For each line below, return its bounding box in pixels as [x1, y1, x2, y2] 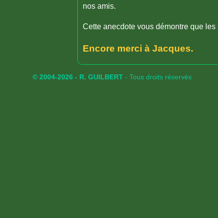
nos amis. [83, 2, 116, 11]
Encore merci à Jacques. [83, 43, 193, 54]
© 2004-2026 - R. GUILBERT [33, 73, 124, 81]
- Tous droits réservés [123, 73, 192, 81]
